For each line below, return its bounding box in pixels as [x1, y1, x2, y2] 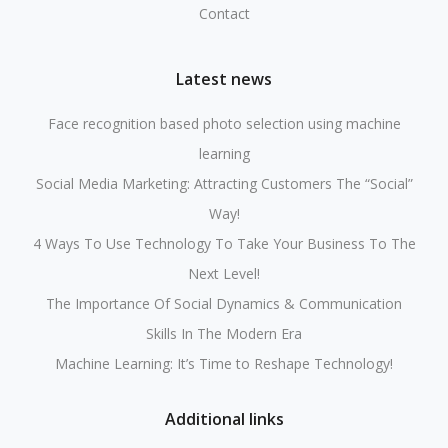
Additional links [164, 408, 284, 430]
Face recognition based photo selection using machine [47, 114, 401, 133]
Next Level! [188, 264, 260, 283]
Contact [198, 4, 250, 23]
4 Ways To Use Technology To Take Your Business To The [32, 234, 416, 253]
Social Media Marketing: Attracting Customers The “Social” [35, 174, 413, 193]
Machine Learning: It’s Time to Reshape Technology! [55, 354, 393, 373]
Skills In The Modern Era [146, 324, 302, 343]
